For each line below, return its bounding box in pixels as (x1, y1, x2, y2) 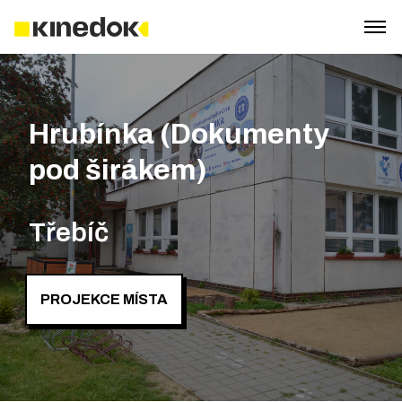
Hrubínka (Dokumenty (29, 118, 329, 150)
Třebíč (29, 218, 109, 247)
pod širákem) (29, 154, 207, 186)
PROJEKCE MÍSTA (40, 292, 168, 307)
